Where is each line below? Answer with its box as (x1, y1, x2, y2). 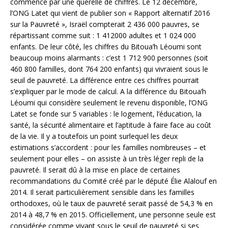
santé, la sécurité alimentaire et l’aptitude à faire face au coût (10, 120, 211, 130)
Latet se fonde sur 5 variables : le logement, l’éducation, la (10, 108, 202, 119)
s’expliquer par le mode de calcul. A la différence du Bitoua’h (10, 86, 206, 96)
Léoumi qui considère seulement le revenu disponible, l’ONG (10, 97, 208, 107)
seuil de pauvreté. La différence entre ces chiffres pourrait (10, 75, 199, 85)
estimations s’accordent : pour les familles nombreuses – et (10, 142, 206, 152)
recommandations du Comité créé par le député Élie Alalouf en (10, 176, 217, 186)
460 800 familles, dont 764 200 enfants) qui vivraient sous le (10, 64, 208, 74)
